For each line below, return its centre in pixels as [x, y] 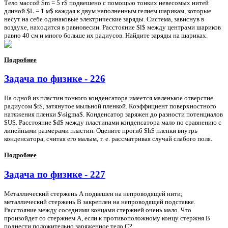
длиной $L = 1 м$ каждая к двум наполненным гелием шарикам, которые [108, 11]
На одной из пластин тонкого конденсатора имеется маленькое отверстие [109, 98]
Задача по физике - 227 [55, 174]
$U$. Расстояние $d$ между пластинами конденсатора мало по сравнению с [113, 123]
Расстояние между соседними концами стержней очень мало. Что [98, 210]
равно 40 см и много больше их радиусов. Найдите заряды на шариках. [106, 35]
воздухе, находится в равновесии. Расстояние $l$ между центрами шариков [112, 27]
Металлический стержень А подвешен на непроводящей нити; [93, 193]
